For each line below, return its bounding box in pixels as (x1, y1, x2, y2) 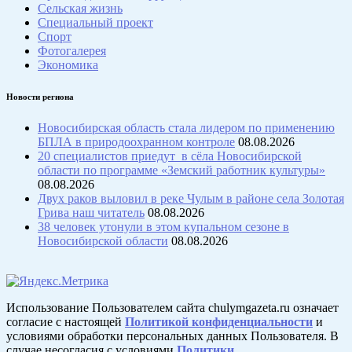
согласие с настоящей (6, 315, 125, 329)
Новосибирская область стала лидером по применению (38, 121, 335, 135)
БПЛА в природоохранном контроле (38, 135, 235, 149)
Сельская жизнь (38, 2, 123, 16)
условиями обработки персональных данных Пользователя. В (6, 329, 339, 343)
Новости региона (6, 92, 74, 102)
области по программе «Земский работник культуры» (38, 163, 325, 178)
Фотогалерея (38, 44, 106, 58)
